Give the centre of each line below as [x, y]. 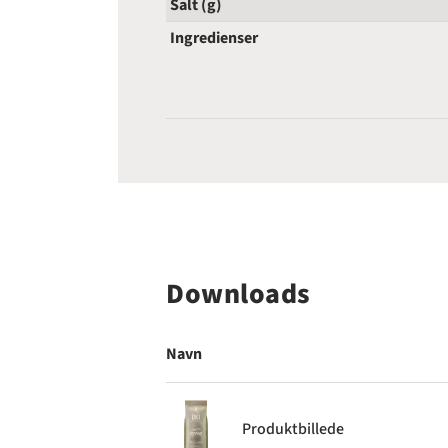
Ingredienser [214, 38]
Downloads [239, 294]
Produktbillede [293, 429]
